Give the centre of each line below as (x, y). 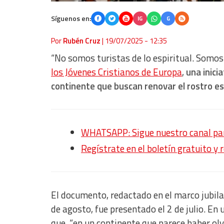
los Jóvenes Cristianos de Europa (116, 72)
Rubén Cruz (82, 41)
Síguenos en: (71, 18)
